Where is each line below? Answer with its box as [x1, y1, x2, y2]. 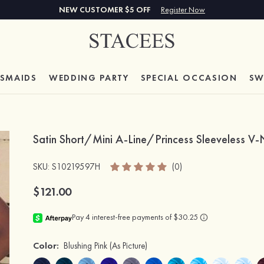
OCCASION [183, 72, 237, 84]
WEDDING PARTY [48, 72, 129, 84]
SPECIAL [140, 72, 183, 84]
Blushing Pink [64, 240, 107, 252]
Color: [33, 239, 59, 252]
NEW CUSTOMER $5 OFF [59, 4, 152, 15]
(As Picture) [110, 240, 147, 252]
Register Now [161, 4, 205, 15]
